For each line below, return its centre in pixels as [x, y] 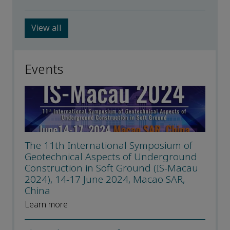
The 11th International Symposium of [109, 146]
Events [44, 70]
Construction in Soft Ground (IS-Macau [111, 168]
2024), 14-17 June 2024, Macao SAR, [105, 180]
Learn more [46, 205]
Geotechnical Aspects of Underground [111, 157]
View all [46, 28]
